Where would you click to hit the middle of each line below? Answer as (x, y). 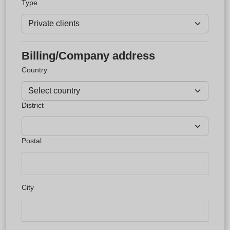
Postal (32, 140)
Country (34, 70)
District (33, 105)
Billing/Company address (88, 55)
